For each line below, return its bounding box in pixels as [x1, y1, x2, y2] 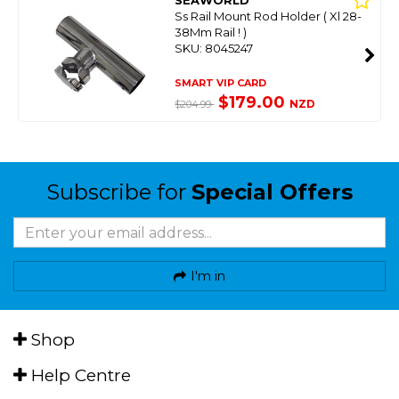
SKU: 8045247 [175, 41, 254, 55]
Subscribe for [46, 179, 191, 205]
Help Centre [27, 365, 131, 386]
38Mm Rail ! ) [175, 25, 248, 39]
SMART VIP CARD [175, 77, 267, 89]
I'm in [191, 268, 225, 284]
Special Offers [191, 179, 353, 205]
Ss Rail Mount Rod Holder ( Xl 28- [175, 9, 362, 23]
